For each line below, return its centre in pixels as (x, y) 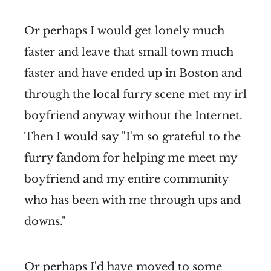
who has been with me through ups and (132, 200)
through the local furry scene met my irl (135, 94)
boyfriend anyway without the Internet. (133, 115)
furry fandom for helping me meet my (131, 158)
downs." (45, 221)
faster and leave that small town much (129, 52)
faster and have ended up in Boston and (133, 73)
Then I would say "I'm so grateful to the (132, 136)
